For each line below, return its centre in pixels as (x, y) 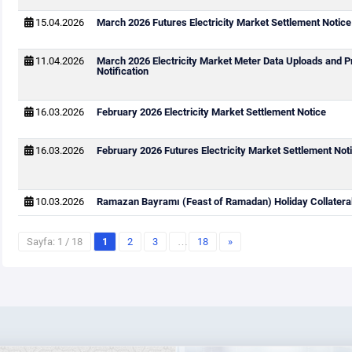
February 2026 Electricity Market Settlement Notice (211, 112)
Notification (122, 71)
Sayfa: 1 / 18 (54, 242)
